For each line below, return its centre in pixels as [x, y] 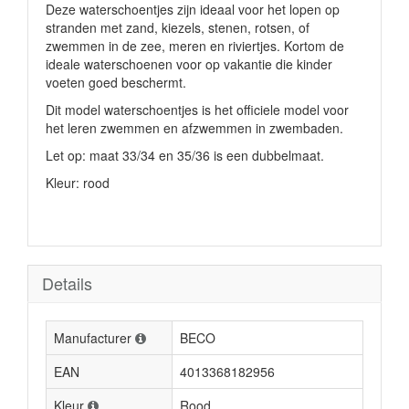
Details [67, 283]
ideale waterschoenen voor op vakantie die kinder [189, 64]
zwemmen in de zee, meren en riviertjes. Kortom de [195, 46]
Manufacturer [93, 338]
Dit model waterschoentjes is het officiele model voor [197, 110]
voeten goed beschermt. [116, 82]
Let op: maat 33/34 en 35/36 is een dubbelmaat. [185, 155]
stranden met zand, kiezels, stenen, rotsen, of [178, 27]
